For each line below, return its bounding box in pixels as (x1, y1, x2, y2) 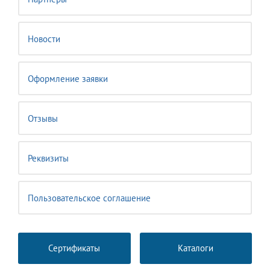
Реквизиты (28, 152, 69, 164)
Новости (28, 33, 60, 45)
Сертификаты (48, 242, 101, 254)
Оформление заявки (28, 73, 108, 84)
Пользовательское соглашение (28, 192, 151, 204)
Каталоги (178, 242, 214, 254)
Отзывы (28, 113, 58, 124)
